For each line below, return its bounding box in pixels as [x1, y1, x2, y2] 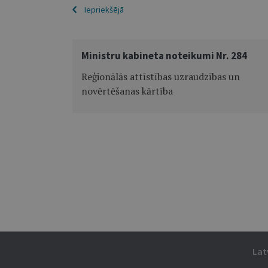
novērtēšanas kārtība [81, 84, 173, 98]
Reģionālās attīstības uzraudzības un [81, 70, 240, 83]
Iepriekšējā [84, 4, 124, 15]
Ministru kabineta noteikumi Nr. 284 [81, 49, 247, 62]
